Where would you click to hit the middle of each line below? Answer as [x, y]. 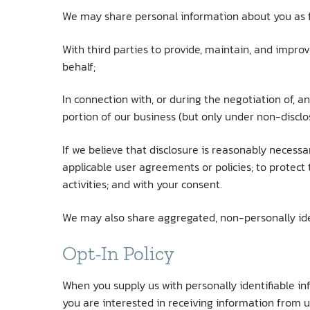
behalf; [79, 66]
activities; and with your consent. [142, 184]
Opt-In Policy [118, 254]
